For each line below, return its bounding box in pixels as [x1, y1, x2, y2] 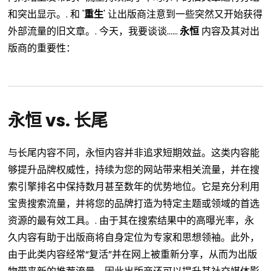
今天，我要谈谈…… [99, 24, 178, 39]
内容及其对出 [199, 24, 260, 39]
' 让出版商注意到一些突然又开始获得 [103, 7, 263, 22]
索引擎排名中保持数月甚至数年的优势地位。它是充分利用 [8, 180, 260, 194]
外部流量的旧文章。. [8, 24, 97, 39]
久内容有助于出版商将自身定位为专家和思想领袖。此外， [8, 230, 260, 245]
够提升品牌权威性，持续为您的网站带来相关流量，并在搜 [8, 163, 260, 177]
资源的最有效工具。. [8, 214, 97, 228]
